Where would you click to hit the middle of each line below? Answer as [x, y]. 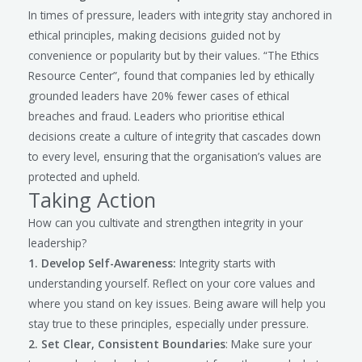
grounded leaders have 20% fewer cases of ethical [159, 95]
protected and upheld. [84, 176]
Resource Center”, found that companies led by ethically [171, 75]
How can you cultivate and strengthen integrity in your [166, 222]
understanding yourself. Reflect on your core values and [172, 283]
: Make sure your [269, 343]
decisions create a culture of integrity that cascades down [175, 136]
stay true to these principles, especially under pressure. [168, 323]
